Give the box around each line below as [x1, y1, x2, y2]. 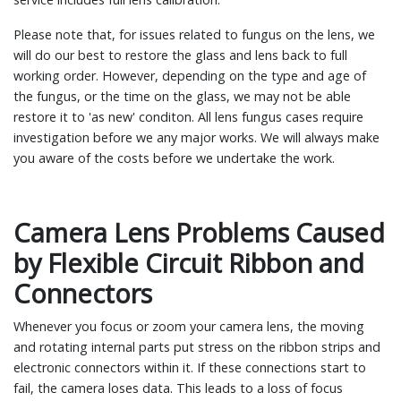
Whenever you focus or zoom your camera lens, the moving [13, 317, 364, 335]
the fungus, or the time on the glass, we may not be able [13, 87, 351, 105]
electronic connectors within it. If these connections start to [13, 358, 366, 376]
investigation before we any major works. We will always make [13, 128, 380, 146]
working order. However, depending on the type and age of [13, 66, 366, 84]
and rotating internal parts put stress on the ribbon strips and [13, 337, 380, 355]
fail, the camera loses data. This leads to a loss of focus [13, 379, 343, 397]
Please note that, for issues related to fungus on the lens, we [13, 25, 375, 43]
